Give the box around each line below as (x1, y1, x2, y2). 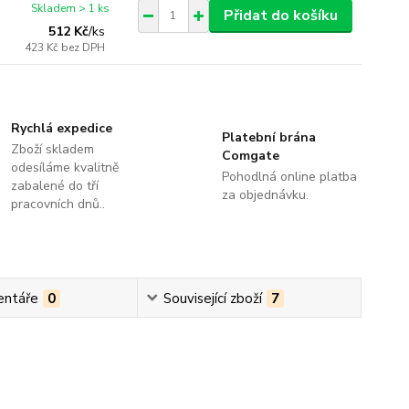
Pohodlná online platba (221, 167, 357, 185)
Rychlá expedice (11, 119, 113, 137)
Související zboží (163, 288, 262, 308)
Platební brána (221, 128, 316, 146)
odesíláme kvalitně (11, 158, 120, 176)
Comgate (221, 146, 279, 164)
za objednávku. (221, 185, 309, 204)
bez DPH (61, 39, 106, 55)
